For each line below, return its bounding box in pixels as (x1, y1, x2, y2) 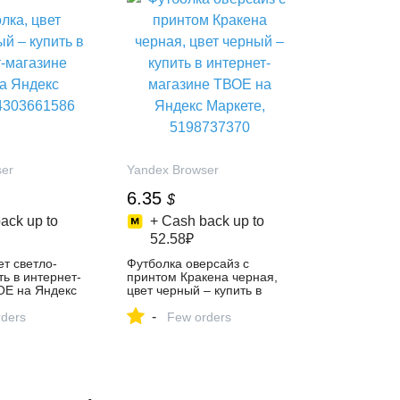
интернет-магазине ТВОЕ (127, 296, 278, 311)
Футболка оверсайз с (127, 256, 250, 271)
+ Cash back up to (149, 213, 264, 229)
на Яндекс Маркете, (127, 310, 245, 324)
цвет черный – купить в (127, 283, 262, 297)
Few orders (167, 310, 232, 324)
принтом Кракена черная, (127, 270, 279, 284)
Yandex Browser (127, 162, 220, 177)
